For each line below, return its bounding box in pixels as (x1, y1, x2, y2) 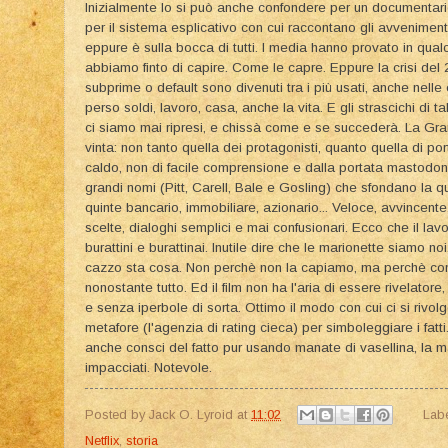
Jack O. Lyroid (149, 406, 233, 422)
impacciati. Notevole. (85, 359, 212, 375)
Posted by (85, 406, 149, 422)
